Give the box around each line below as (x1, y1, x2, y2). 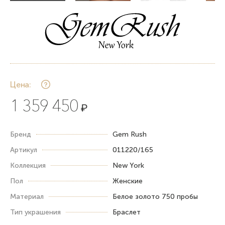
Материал (10, 192, 44, 201)
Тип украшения (10, 207, 61, 216)
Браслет (113, 207, 141, 216)
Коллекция (10, 161, 46, 170)
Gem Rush (113, 130, 147, 139)
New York (113, 161, 144, 170)
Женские (113, 176, 143, 185)
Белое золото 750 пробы (113, 192, 198, 201)
